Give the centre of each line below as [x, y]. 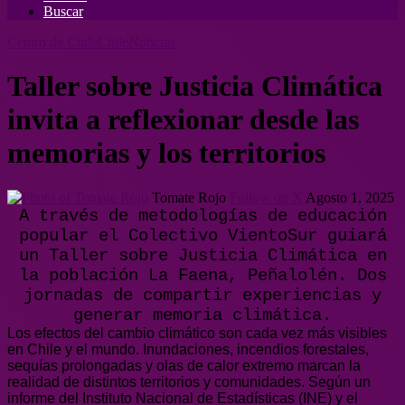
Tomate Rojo [189, 197]
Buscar [63, 11]
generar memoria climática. [202, 315]
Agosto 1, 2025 [350, 197]
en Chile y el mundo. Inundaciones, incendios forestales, [188, 349]
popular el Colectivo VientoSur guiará [202, 235]
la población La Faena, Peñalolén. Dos [202, 275]
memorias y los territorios [166, 153]
